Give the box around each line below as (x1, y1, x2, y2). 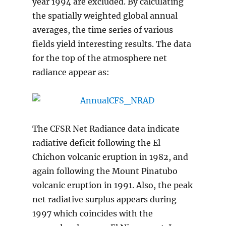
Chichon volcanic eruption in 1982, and (32, 152, 188, 162)
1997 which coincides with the (32, 208, 153, 219)
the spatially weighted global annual (32, 11, 178, 21)
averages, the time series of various (32, 25, 173, 35)
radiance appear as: (32, 67, 109, 78)
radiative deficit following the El (32, 138, 160, 148)
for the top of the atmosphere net (32, 53, 167, 64)
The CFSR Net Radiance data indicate (32, 124, 180, 134)
